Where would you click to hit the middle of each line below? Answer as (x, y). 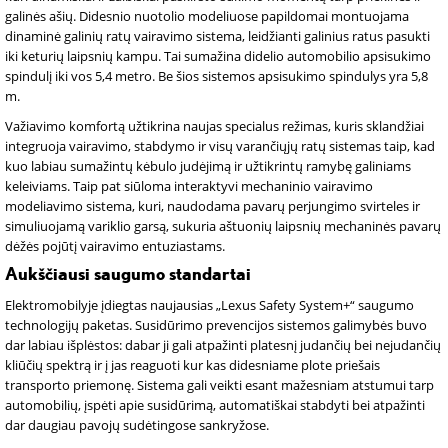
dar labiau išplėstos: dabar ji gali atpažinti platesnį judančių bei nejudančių (223, 345)
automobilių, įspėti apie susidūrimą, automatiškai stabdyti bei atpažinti (215, 405)
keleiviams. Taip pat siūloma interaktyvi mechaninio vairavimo (189, 186)
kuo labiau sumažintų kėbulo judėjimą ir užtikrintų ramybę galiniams (208, 166)
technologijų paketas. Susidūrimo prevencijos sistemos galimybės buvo (216, 325)
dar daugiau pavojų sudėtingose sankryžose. (137, 425)
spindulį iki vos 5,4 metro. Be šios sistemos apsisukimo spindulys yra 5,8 (216, 76)
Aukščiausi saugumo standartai (128, 275)
